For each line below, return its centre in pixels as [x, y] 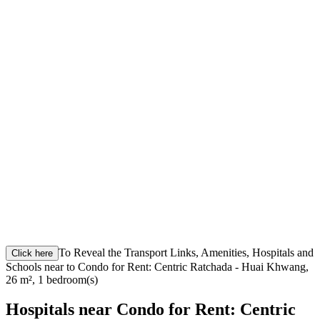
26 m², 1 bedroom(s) [52, 279]
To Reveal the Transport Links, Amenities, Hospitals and [186, 252]
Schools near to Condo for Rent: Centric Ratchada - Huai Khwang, [157, 266]
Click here [32, 253]
